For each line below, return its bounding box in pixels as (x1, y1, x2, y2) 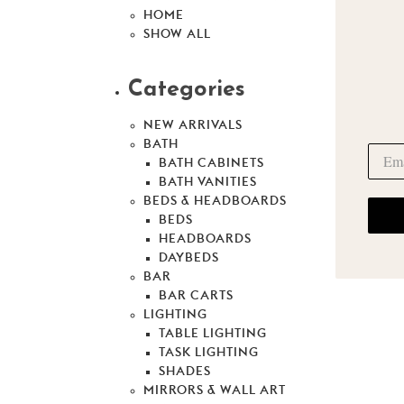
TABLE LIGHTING (158, 327, 267, 341)
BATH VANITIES (158, 176, 257, 189)
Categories (128, 78, 246, 102)
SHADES (158, 365, 211, 379)
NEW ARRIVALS (142, 119, 243, 133)
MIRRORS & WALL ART (142, 384, 286, 398)
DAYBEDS (158, 252, 219, 265)
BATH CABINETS (158, 157, 264, 170)
